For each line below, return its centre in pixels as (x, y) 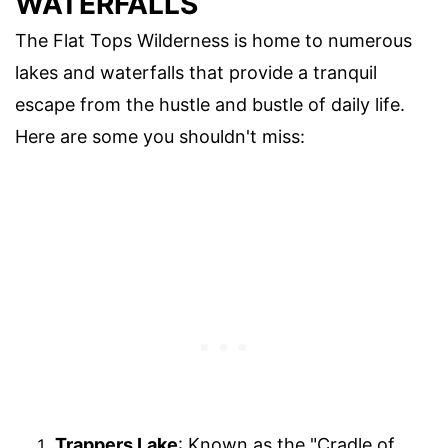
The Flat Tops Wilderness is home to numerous (213, 41)
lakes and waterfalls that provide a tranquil (196, 73)
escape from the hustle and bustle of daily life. (210, 105)
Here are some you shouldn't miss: (160, 137)
